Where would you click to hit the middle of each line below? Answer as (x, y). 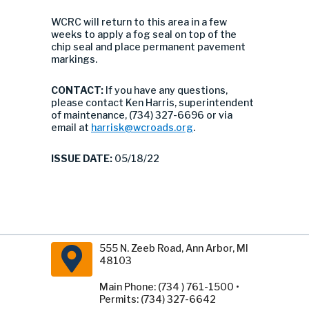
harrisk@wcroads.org (142, 127)
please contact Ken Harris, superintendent (152, 102)
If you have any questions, (167, 90)
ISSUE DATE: (82, 158)
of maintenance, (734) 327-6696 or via (142, 115)
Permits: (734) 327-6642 (158, 299)
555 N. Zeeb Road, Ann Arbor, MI (174, 248)
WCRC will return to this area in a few (139, 22)
